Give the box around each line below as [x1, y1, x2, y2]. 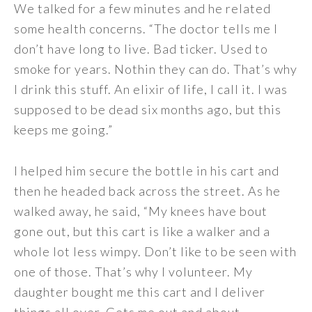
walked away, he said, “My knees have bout [14, 203, 267, 219]
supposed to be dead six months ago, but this [14, 102, 281, 117]
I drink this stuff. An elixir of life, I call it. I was [14, 81, 288, 97]
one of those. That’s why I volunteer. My [14, 264, 253, 279]
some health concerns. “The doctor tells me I [14, 21, 278, 36]
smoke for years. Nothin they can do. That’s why [14, 61, 297, 77]
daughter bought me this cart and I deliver [14, 284, 265, 299]
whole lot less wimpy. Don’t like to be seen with [14, 244, 297, 259]
